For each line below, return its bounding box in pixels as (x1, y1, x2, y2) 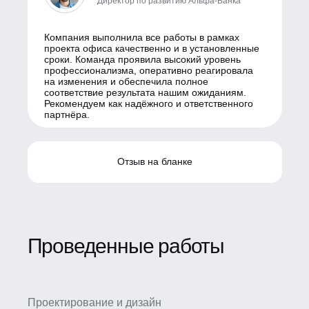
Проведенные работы (27, 234, 224, 257)
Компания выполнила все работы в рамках (43, 31, 239, 43)
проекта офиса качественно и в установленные (43, 42, 259, 54)
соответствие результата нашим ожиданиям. (43, 86, 246, 98)
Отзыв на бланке (117, 156, 192, 168)
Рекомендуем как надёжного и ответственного (43, 97, 253, 109)
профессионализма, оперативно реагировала (43, 64, 253, 76)
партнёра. (43, 108, 90, 120)
